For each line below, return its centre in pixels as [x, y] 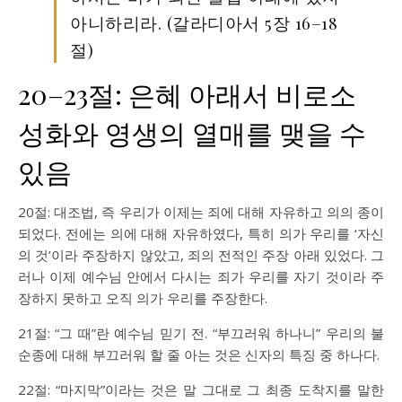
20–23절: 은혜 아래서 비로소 [187, 94]
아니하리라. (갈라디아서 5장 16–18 [204, 22]
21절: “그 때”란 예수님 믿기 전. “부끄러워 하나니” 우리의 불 [201, 333]
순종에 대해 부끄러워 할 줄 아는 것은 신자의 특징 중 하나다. [199, 354]
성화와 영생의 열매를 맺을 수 [192, 133]
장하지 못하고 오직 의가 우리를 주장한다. [143, 298]
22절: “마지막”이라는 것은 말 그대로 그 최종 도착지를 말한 [201, 389]
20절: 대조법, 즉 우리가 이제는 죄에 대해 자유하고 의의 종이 [201, 212]
